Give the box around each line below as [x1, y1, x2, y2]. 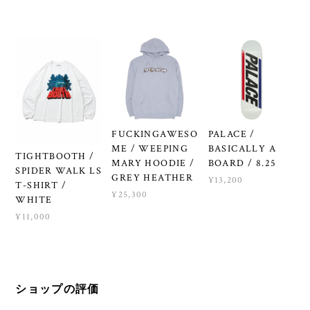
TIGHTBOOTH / [15, 149, 95, 163]
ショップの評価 [15, 282, 100, 295]
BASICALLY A [208, 142, 276, 155]
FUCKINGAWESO [111, 127, 199, 140]
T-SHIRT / [15, 179, 66, 192]
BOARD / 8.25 [208, 156, 277, 170]
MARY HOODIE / [111, 156, 195, 170]
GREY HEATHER [111, 171, 194, 184]
